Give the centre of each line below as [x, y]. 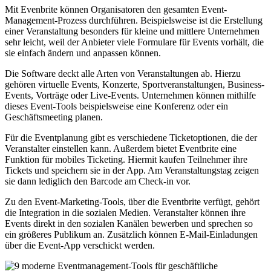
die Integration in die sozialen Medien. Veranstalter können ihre [125, 213]
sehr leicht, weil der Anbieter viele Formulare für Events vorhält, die [134, 42]
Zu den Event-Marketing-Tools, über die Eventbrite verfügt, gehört [132, 202]
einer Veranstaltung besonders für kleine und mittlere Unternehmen [132, 31]
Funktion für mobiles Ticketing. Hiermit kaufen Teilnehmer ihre [126, 160]
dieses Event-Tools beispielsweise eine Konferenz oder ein [116, 106]
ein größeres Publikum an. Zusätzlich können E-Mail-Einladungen [131, 235]
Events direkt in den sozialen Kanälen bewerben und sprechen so [129, 224]
